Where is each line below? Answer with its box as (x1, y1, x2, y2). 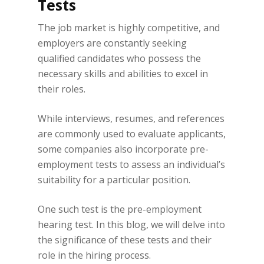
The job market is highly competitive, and (38, 21, 220, 34)
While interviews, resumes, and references (38, 112, 225, 125)
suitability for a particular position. (38, 173, 191, 186)
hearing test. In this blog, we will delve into (38, 218, 226, 231)
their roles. (38, 82, 86, 95)
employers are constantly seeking (38, 37, 187, 49)
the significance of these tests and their (38, 233, 212, 246)
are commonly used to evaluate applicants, (38, 127, 226, 140)
